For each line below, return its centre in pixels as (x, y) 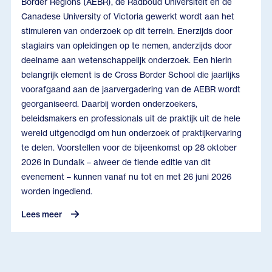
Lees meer (42, 214)
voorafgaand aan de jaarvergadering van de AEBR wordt (131, 89)
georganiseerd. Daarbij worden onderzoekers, (110, 104)
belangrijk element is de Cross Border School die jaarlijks (131, 74)
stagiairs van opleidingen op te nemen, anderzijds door (127, 45)
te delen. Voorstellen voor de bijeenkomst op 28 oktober (129, 147)
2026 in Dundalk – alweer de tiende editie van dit (116, 162)
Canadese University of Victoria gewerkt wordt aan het (128, 16)
